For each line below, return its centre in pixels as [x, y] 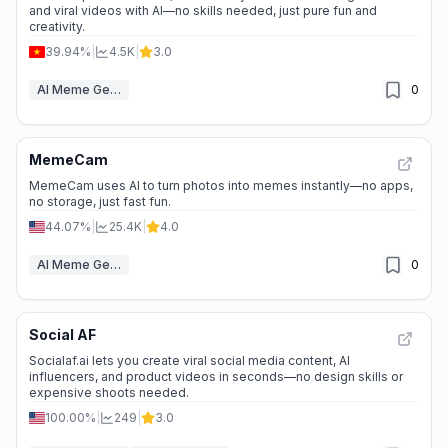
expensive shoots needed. [109, 392]
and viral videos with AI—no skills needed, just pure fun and [203, 10]
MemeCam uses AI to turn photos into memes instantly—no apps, [221, 185]
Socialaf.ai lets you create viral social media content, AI [189, 360]
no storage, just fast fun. [100, 201]
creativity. [57, 26]
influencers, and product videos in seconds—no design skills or [216, 376]
